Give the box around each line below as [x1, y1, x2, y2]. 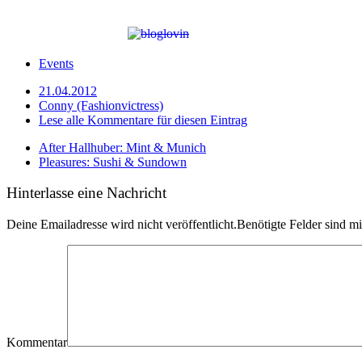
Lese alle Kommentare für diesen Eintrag [39, 112, 247, 127]
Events [39, 56, 74, 70]
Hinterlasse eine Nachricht [6, 184, 166, 202]
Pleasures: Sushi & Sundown [39, 154, 187, 169]
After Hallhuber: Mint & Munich [39, 140, 206, 154]
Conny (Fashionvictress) [39, 98, 163, 112]
